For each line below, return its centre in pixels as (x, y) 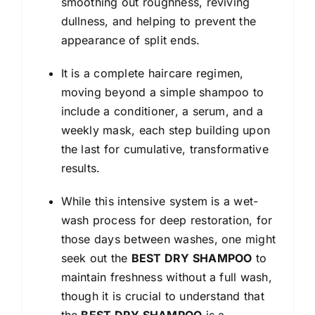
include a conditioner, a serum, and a (162, 111)
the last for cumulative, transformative (165, 149)
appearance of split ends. (130, 40)
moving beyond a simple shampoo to (162, 92)
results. (81, 168)
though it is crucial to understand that (162, 296)
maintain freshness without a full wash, (166, 277)
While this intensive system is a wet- (160, 201)
